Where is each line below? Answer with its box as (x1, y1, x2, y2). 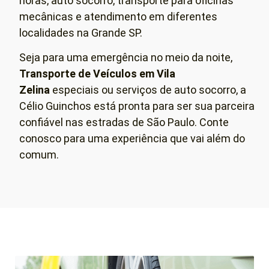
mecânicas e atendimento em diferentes (19, 10, 217, 23)
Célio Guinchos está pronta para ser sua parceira (19, 100, 255, 113)
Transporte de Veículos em (19, 67, 157, 80)
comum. (19, 148, 59, 162)
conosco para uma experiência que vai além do (19, 132, 245, 145)
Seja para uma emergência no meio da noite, (19, 51, 232, 64)
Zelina (19, 83, 50, 97)
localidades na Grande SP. (19, 26, 142, 39)
